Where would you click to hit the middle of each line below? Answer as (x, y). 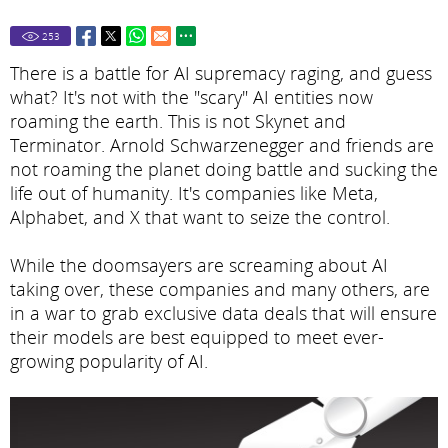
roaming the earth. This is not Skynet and (178, 121)
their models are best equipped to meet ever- (197, 337)
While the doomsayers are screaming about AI (199, 265)
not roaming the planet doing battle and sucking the (224, 169)
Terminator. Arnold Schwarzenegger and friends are (222, 145)
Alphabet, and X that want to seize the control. (200, 217)
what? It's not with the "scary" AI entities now (191, 97)
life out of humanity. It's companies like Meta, (194, 193)
